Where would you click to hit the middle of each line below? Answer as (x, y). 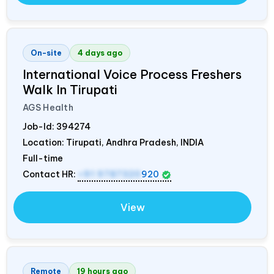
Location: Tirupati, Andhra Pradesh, (102, 143)
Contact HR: (50, 175)
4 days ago (100, 53)
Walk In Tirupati (70, 90)
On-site (46, 53)
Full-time (43, 159)
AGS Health (48, 108)
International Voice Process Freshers (132, 75)
